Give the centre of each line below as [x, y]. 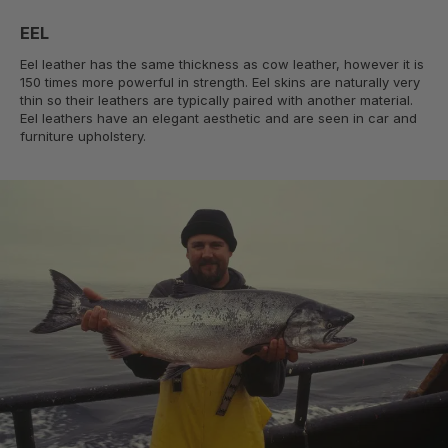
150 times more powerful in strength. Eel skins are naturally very [220, 82]
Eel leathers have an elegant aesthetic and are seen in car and [218, 118]
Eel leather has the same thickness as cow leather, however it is [222, 64]
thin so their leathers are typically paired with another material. [216, 100]
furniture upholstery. [83, 136]
